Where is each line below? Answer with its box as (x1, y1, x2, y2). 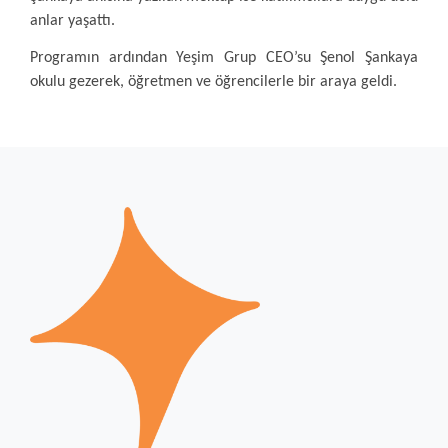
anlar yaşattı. (30, 13, 115, 29)
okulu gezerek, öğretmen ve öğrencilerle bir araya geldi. (30, 74, 397, 90)
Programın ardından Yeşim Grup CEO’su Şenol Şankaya (30, 50, 418, 66)
